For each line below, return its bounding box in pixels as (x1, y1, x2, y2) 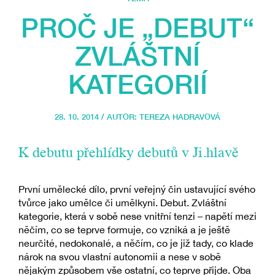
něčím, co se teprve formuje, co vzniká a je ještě (18, 224, 230, 236)
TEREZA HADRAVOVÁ (139, 112, 220, 122)
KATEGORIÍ (68, 68, 207, 100)
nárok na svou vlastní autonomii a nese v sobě (18, 251, 221, 263)
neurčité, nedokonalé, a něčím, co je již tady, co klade (18, 238, 254, 249)
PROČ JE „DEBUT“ (21, 12, 254, 44)
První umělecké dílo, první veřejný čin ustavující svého (18, 184, 255, 195)
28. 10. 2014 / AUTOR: (55, 112, 139, 122)
